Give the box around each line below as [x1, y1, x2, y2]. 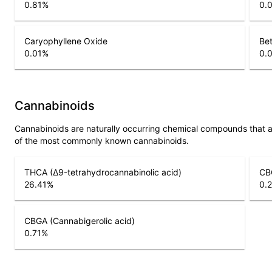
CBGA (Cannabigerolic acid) [24, 215, 135, 226]
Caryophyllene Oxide [24, 35, 107, 46]
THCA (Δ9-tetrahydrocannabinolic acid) [24, 166, 182, 177]
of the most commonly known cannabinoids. [15, 135, 189, 146]
